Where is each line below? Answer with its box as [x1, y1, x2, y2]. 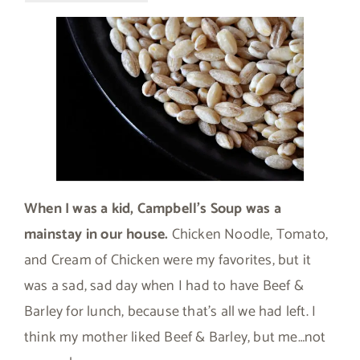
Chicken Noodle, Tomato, [168, 222, 329, 247]
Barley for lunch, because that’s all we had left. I [24, 299, 317, 324]
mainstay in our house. [24, 222, 169, 247]
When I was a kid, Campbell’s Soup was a [24, 196, 281, 221]
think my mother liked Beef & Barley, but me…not [24, 325, 326, 350]
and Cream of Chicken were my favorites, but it [24, 247, 312, 272]
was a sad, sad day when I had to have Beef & [24, 273, 304, 298]
